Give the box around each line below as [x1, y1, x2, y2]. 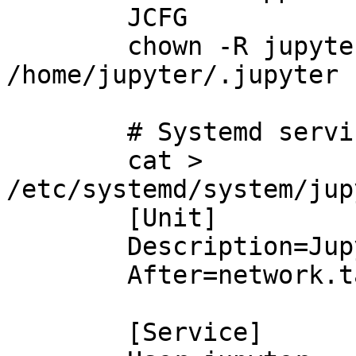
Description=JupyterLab [6, 232, 127, 261]
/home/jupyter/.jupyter [6, 60, 339, 89]
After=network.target [6, 261, 127, 289]
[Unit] [6, 203, 127, 232]
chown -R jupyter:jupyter [6, 32, 127, 60]
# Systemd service [6, 118, 127, 146]
